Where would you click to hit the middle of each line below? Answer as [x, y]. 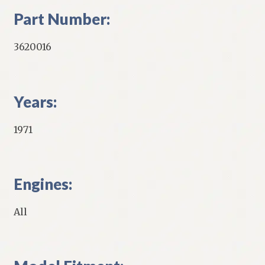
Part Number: [62, 19]
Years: [35, 101]
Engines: [43, 184]
